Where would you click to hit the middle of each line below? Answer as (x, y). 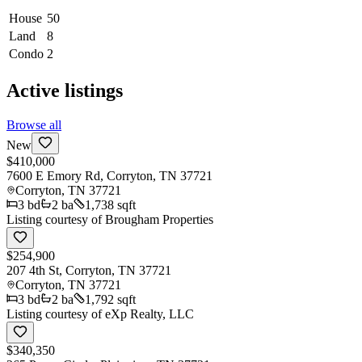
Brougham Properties (159, 219)
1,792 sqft (110, 299)
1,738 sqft (110, 204)
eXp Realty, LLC (149, 314)
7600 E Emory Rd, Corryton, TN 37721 (109, 175)
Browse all (34, 124)
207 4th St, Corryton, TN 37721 (89, 270)
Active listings (65, 90)
